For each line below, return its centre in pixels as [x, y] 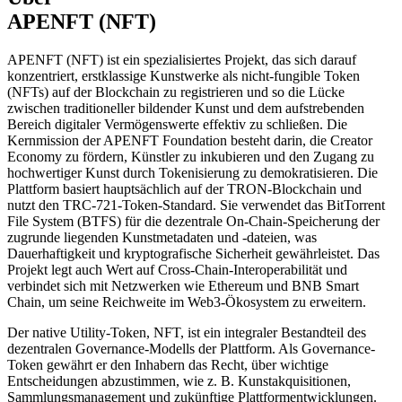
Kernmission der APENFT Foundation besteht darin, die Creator [190, 140]
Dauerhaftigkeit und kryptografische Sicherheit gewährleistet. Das [193, 253]
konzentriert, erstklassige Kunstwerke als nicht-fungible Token [184, 75]
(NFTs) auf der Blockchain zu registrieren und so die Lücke [176, 92]
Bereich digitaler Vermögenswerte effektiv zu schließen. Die [177, 124]
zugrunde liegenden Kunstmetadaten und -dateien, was [162, 237]
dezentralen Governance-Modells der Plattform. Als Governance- [191, 348]
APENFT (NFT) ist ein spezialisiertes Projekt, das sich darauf [182, 59]
